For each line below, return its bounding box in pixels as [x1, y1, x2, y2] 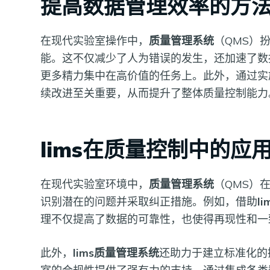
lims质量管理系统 [73, 245, 160, 260]
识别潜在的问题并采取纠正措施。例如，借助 [40, 194, 258, 209]
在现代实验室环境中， [40, 177, 149, 191]
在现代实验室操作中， [40, 34, 149, 48]
